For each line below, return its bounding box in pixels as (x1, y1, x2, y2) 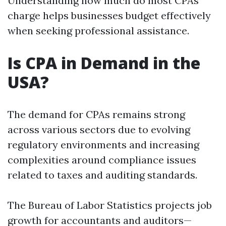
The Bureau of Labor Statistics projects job (8, 199, 212, 211)
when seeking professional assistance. (8, 24, 189, 37)
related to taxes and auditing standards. (8, 168, 197, 181)
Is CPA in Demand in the (8, 52, 200, 74)
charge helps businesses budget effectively (8, 9, 211, 22)
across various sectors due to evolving (8, 123, 190, 136)
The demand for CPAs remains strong (8, 108, 185, 121)
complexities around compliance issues (8, 153, 196, 166)
